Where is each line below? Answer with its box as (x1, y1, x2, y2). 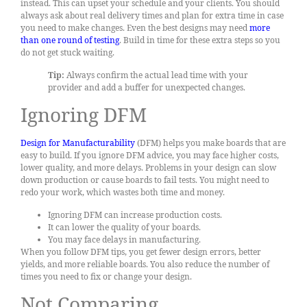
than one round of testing (21, 34, 119, 47)
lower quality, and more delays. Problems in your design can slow (21, 162, 276, 174)
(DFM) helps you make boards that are (137, 137, 286, 149)
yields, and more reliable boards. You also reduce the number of (21, 258, 269, 270)
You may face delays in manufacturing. (48, 233, 201, 245)
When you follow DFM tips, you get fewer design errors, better (21, 245, 261, 258)
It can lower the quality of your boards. (48, 221, 201, 233)
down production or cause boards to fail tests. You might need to (21, 174, 269, 186)
